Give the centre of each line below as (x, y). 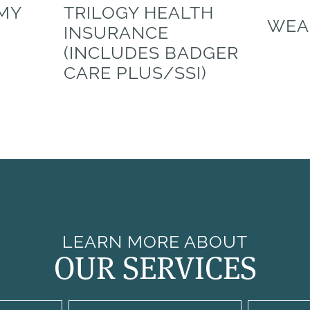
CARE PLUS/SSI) (136, 73)
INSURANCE (117, 33)
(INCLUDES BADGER (152, 53)
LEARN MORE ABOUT (155, 242)
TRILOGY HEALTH (139, 13)
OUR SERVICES (155, 268)
